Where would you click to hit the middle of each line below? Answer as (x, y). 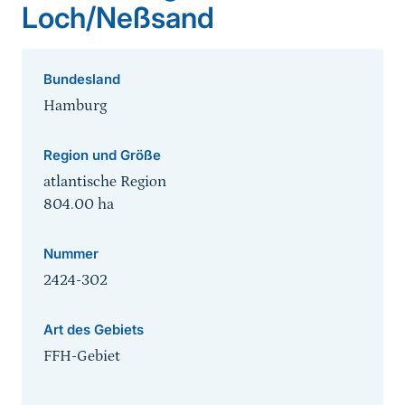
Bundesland (82, 80)
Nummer (71, 254)
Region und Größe (102, 155)
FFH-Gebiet (82, 357)
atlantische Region (105, 182)
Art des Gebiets (94, 330)
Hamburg (75, 106)
